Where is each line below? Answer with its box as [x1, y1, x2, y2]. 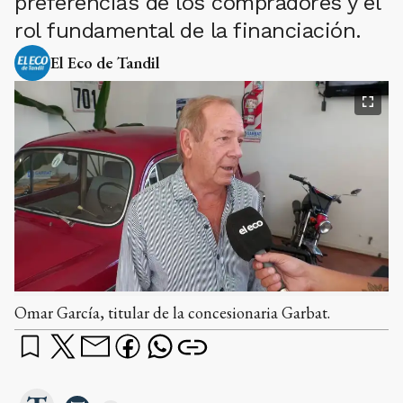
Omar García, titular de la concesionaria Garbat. [14, 301, 330, 323]
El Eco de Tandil [50, 51, 160, 73]
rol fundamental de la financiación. [14, 17, 362, 43]
